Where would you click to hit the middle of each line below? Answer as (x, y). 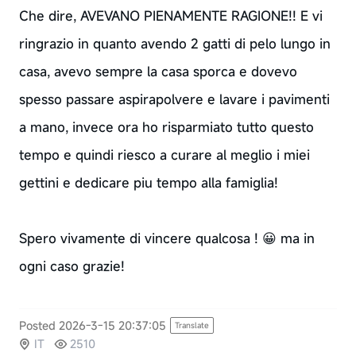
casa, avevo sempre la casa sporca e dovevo (158, 71)
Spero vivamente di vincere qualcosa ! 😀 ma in (166, 238)
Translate (192, 326)
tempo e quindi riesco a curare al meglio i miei (164, 155)
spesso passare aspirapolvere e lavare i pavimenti (174, 99)
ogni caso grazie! (72, 266)
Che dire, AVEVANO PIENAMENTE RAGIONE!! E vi (170, 15)
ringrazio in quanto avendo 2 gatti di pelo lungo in (174, 43)
